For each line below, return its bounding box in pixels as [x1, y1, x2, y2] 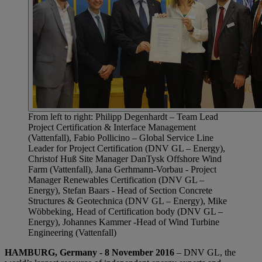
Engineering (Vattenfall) [28, 227, 116, 238]
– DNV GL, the [174, 247, 236, 258]
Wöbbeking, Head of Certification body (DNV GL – [28, 206, 223, 217]
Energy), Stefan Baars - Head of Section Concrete [28, 185, 212, 196]
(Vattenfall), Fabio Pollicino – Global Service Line [28, 133, 213, 143]
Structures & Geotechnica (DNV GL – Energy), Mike [28, 196, 227, 206]
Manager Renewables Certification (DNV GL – [28, 175, 204, 185]
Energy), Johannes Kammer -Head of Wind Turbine [28, 217, 219, 227]
